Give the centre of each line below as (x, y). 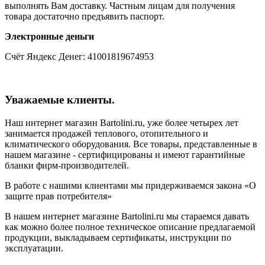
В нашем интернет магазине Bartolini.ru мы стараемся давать (127, 216)
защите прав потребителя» (58, 196)
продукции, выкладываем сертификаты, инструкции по (118, 237)
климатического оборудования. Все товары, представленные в (131, 144)
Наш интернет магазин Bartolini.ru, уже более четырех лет (122, 122)
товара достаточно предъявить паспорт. (85, 17)
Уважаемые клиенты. (60, 100)
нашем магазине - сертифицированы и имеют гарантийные (125, 154)
